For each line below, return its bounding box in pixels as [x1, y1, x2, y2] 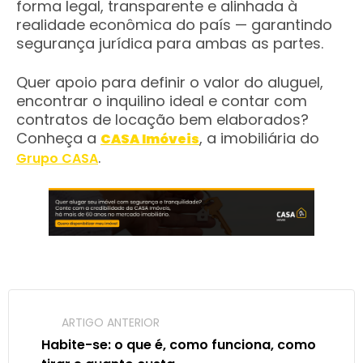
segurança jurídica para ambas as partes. [16, 33, 327, 53]
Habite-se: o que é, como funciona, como [41, 335, 316, 354]
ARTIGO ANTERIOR [62, 314, 160, 331]
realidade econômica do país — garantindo [16, 15, 332, 35]
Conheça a [16, 128, 100, 148]
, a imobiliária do [199, 128, 319, 148]
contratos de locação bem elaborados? [16, 109, 309, 130]
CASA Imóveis [100, 130, 199, 148]
